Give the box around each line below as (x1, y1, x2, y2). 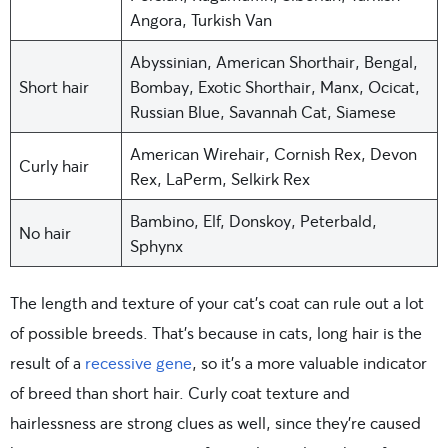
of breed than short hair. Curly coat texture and (10, 381, 350, 403)
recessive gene (85, 351, 192, 373)
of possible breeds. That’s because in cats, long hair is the (10, 321, 422, 343)
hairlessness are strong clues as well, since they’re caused (10, 411, 421, 433)
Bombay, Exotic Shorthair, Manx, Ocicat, (130, 75, 420, 97)
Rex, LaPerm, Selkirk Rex (130, 167, 310, 189)
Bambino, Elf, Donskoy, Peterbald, (130, 209, 377, 231)
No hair (19, 221, 71, 243)
